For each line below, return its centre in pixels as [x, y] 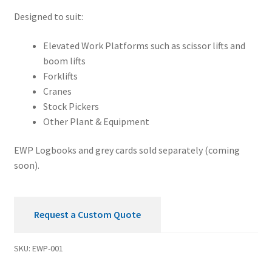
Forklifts [60, 76]
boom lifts [64, 60]
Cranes [57, 91]
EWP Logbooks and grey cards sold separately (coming [127, 150]
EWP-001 [47, 249]
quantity [31, 12]
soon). [26, 165]
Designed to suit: [48, 17]
